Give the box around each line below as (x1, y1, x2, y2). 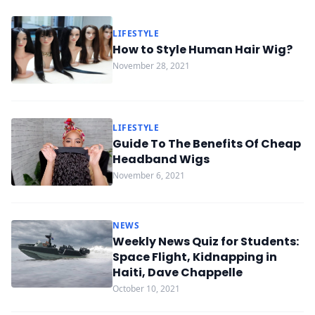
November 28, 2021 (112, 60, 190, 72)
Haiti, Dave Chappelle (112, 264, 243, 281)
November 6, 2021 (112, 169, 185, 181)
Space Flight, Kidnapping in (112, 249, 277, 265)
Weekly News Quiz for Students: (112, 233, 299, 250)
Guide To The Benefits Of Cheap (112, 136, 301, 152)
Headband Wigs (112, 151, 210, 167)
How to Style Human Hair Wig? (112, 41, 292, 58)
